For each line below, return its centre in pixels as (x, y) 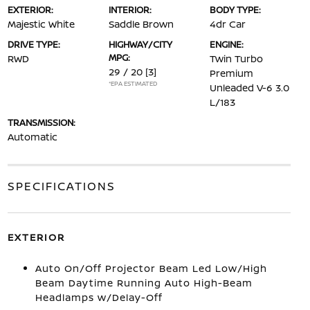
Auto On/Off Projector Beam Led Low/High (151, 268)
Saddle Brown (141, 24)
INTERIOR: (130, 9)
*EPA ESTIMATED (133, 83)
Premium (232, 73)
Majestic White (41, 24)
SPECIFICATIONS (61, 186)
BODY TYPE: (236, 9)
